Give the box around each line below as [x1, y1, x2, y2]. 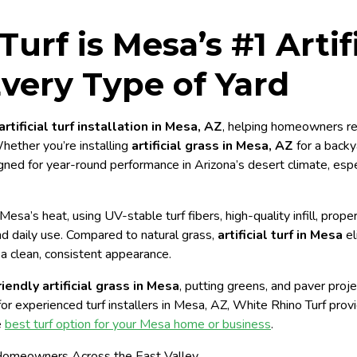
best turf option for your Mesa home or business [5, 316, 271, 333]
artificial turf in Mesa [218, 226, 343, 244]
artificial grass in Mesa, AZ [131, 137, 293, 155]
